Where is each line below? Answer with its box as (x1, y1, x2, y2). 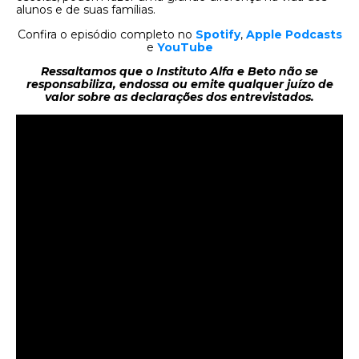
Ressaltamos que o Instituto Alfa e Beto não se (41, 63, 318, 79)
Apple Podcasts (245, 26, 342, 42)
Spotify (195, 26, 240, 42)
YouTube (156, 39, 213, 54)
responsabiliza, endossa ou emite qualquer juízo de (26, 76, 333, 91)
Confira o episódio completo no (17, 26, 196, 42)
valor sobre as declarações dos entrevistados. (45, 89, 314, 104)
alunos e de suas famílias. (16, 2, 155, 18)
